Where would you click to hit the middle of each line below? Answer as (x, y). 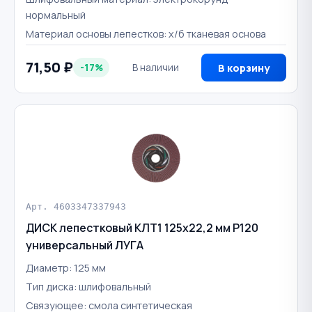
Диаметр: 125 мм (66, 267)
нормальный (56, 15)
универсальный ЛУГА (85, 245)
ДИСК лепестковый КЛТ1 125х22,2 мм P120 (142, 227)
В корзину (244, 68)
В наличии (155, 67)
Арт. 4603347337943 (76, 206)
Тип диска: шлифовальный (88, 286)
